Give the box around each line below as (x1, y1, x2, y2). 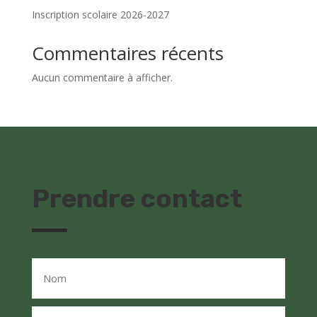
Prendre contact (31, 183, 242, 214)
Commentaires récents (31, 40, 224, 66)
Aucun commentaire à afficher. (31, 70, 173, 84)
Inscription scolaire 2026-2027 (31, 7, 169, 21)
